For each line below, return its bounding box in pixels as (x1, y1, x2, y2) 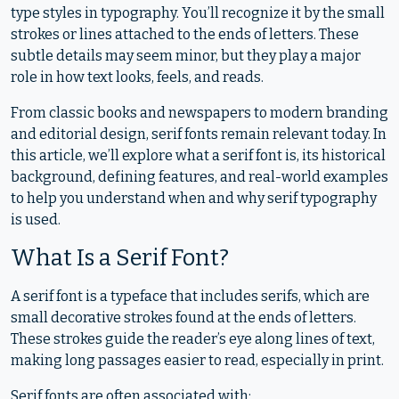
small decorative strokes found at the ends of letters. (11, 309, 356, 326)
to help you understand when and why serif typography (11, 190, 377, 207)
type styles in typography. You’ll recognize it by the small (11, 4, 385, 21)
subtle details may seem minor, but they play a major (11, 47, 361, 64)
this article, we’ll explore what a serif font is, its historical (11, 147, 386, 164)
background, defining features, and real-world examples (11, 168, 388, 185)
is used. (11, 211, 61, 228)
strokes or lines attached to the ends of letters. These (11, 26, 359, 43)
